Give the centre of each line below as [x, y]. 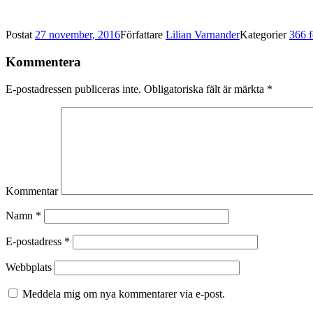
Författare [143, 35]
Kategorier [264, 35]
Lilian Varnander [203, 35]
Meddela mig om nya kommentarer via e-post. [124, 293]
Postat [20, 35]
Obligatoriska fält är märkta [204, 89]
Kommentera [43, 61]
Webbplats [29, 267]
